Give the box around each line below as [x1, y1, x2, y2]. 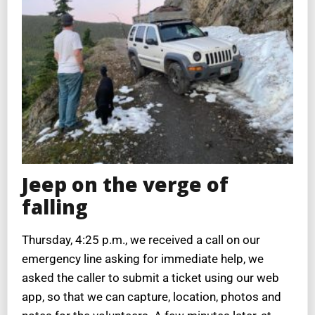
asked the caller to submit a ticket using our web [22, 271, 279, 285]
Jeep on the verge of [22, 170, 229, 198]
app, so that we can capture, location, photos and [22, 290, 281, 304]
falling [22, 193, 88, 220]
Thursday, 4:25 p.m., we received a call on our [22, 233, 260, 247]
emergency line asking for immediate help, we [22, 252, 264, 266]
